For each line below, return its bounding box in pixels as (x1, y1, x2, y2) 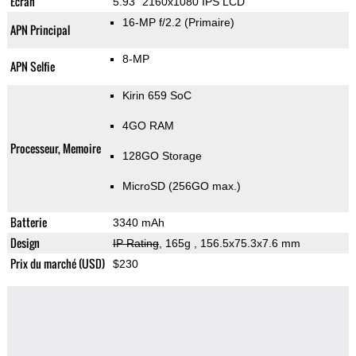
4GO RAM (122, 119, 174, 133)
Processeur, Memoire (10, 140, 101, 157)
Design (10, 234, 40, 252)
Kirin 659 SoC (122, 89, 192, 103)
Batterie (10, 214, 47, 231)
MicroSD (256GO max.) (122, 180, 241, 193)
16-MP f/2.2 (122, 16, 184, 29)
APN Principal (10, 21, 70, 39)
